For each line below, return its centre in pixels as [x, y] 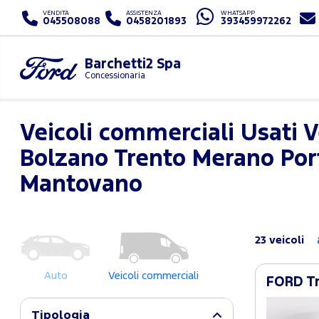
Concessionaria [115, 76]
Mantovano [81, 185]
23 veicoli [279, 240]
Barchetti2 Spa [132, 64]
